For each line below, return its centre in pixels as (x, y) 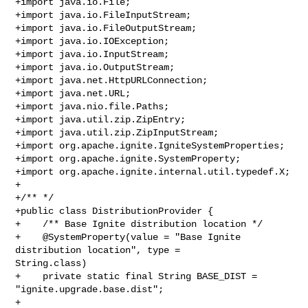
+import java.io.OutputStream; (95, 67)
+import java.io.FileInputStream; (103, 15)
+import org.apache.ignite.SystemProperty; (128, 158)
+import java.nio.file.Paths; (92, 106)
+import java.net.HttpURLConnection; (112, 80)
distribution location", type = (101, 250)
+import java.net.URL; (73, 93)
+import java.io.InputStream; (92, 54)
